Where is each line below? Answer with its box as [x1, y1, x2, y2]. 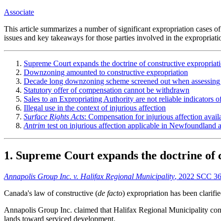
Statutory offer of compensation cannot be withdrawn [24, 86, 189, 95]
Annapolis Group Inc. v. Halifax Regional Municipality [4, 172, 175, 181]
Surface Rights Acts [24, 112, 84, 121]
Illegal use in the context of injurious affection [24, 104, 166, 112]
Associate [4, 8, 34, 17]
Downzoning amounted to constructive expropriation [24, 68, 188, 77]
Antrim [24, 121, 45, 130]
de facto [98, 189, 122, 198]
